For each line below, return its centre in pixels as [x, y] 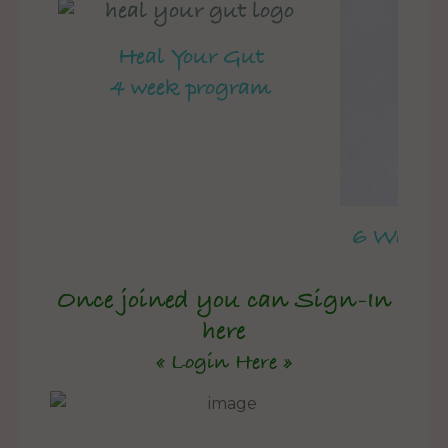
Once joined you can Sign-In [224, 302]
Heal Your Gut [191, 58]
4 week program [191, 89]
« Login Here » [224, 363]
